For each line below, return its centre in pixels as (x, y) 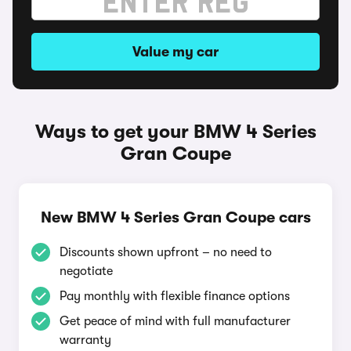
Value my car (175, 52)
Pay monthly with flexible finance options (175, 296)
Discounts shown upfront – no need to (166, 252)
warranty (85, 340)
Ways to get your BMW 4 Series (175, 132)
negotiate (86, 271)
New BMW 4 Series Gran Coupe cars (175, 217)
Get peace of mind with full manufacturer (175, 321)
